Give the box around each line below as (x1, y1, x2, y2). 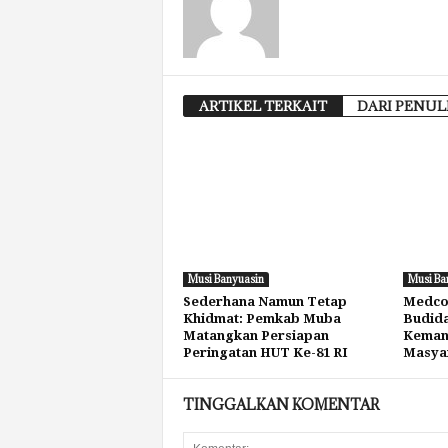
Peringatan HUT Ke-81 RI (182, 345, 348, 360)
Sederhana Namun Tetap (182, 294, 347, 309)
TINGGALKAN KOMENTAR (182, 395, 379, 414)
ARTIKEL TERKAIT (198, 97, 327, 115)
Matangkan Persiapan (182, 328, 329, 343)
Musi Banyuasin (187, 272, 264, 286)
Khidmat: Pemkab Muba (182, 311, 341, 326)
